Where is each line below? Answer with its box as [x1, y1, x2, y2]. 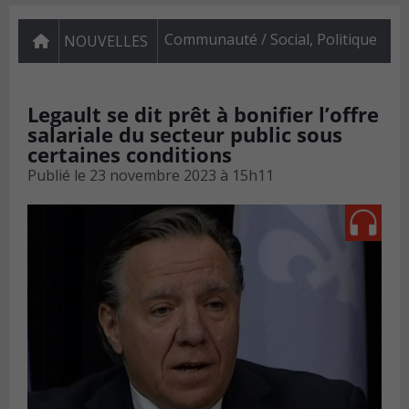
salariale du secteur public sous [27, 121, 342, 149]
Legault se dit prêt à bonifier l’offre [27, 100, 379, 129]
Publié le [27, 165, 86, 186]
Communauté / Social [164, 29, 309, 50]
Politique [317, 29, 377, 50]
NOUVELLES [64, 31, 148, 52]
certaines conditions [27, 141, 232, 169]
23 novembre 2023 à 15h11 [89, 165, 274, 186]
